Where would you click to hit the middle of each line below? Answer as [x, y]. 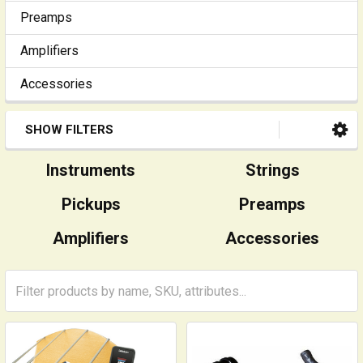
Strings [272, 170]
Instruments [91, 170]
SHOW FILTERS [69, 130]
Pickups [91, 204]
